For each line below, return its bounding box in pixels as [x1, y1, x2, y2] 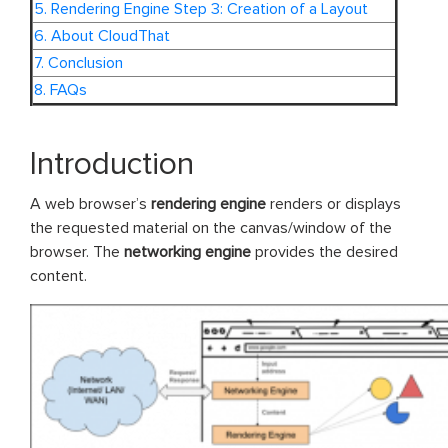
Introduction [30, 144, 194, 184]
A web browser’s [30, 193, 151, 214]
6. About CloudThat [34, 25, 170, 46]
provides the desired [251, 241, 398, 262]
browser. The [30, 241, 124, 262]
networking [124, 241, 201, 262]
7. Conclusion [34, 52, 123, 73]
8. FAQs [34, 79, 87, 100]
